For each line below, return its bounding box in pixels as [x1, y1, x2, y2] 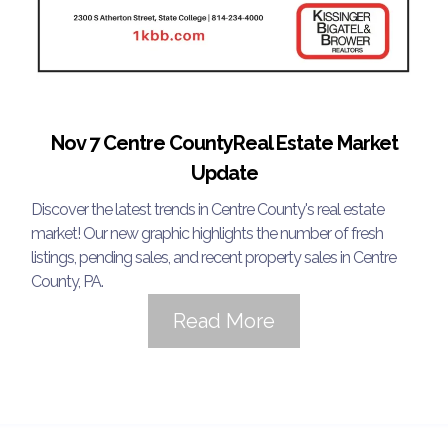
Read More [173, 308, 275, 333]
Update [190, 160, 258, 185]
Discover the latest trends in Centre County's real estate [31, 199, 384, 219]
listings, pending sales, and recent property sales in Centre [31, 247, 396, 267]
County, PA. [31, 271, 103, 291]
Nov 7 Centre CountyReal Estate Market [50, 130, 398, 155]
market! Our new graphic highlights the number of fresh [31, 223, 383, 243]
